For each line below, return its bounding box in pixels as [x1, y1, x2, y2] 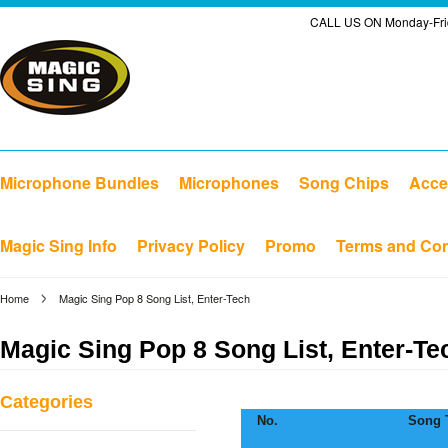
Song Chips [299, 171, 389, 194]
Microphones [179, 171, 279, 194]
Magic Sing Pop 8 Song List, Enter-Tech [59, 290, 250, 306]
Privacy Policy [137, 234, 245, 257]
